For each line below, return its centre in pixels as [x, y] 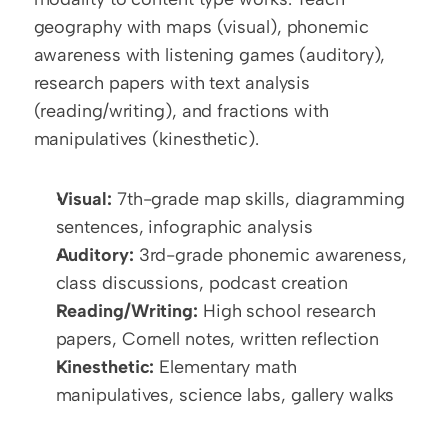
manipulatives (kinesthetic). [146, 139]
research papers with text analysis [172, 83]
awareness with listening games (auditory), [209, 55]
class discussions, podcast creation [202, 283]
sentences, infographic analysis [184, 227]
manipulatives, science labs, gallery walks [225, 395]
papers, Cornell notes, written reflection [217, 339]
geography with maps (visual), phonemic [201, 27]
